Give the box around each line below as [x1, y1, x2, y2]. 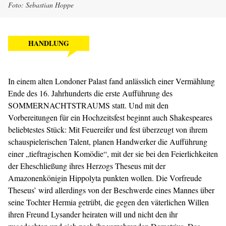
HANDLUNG [28, 38, 69, 48]
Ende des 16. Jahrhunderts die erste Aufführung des [8, 88, 173, 98]
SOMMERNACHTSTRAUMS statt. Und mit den [8, 100, 168, 110]
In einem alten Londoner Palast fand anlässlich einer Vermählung [8, 76, 215, 86]
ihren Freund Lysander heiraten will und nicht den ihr [8, 209, 178, 219]
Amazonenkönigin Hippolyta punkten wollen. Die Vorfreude [8, 173, 202, 183]
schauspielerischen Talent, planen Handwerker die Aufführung [8, 136, 207, 147]
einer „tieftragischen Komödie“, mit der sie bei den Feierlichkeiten [8, 148, 218, 159]
